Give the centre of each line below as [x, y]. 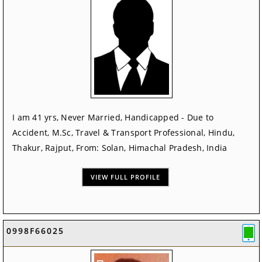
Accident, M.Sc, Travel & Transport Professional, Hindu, [124, 133]
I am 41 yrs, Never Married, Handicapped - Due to [113, 118]
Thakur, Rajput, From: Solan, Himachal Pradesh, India [120, 148]
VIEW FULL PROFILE [126, 177]
